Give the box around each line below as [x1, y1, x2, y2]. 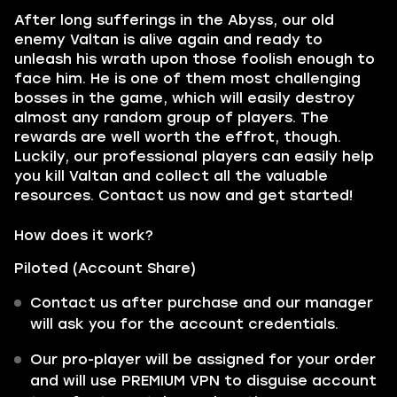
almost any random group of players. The [14, 109, 329, 126]
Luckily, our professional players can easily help [14, 148, 374, 165]
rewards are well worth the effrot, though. [14, 128, 341, 145]
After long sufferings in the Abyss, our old [14, 12, 334, 28]
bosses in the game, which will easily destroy [14, 90, 355, 106]
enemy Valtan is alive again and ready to [14, 31, 323, 48]
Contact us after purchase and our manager [30, 294, 373, 311]
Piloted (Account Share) [14, 260, 200, 276]
